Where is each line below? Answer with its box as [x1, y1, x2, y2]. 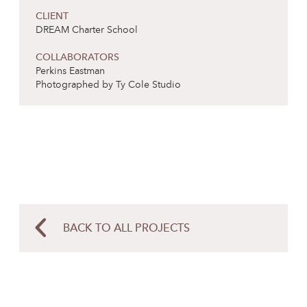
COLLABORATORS [36, 53, 119, 62]
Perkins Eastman [36, 66, 105, 76]
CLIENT [36, 12, 69, 21]
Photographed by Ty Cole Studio [36, 80, 181, 90]
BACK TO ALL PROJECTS [63, 223, 190, 234]
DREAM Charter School [36, 25, 138, 35]
